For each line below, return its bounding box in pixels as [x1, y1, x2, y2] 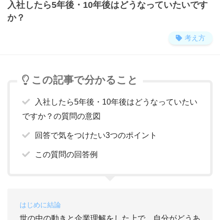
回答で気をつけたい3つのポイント [35, 131, 157, 140]
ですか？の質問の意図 [22, 112, 101, 121]
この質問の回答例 [35, 150, 98, 159]
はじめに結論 [20, 201, 61, 209]
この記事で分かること [31, 74, 138, 86]
